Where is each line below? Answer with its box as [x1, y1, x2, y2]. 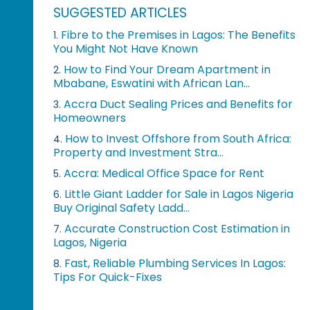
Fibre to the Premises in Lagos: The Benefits [61, 27, 296, 44]
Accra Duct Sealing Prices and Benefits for [64, 96, 293, 113]
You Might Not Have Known [53, 41, 199, 57]
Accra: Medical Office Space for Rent [64, 165, 265, 182]
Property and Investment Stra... [53, 145, 224, 161]
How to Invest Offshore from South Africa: [65, 131, 292, 147]
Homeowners [53, 110, 127, 127]
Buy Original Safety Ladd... [53, 200, 190, 217]
